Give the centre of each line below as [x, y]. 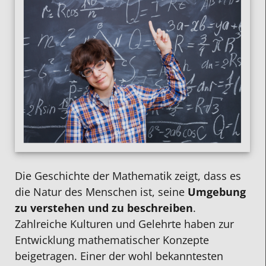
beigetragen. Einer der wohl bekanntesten [119, 256]
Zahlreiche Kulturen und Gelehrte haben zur [124, 224]
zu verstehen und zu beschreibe [100, 208]
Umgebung [217, 191]
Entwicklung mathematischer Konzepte [112, 240]
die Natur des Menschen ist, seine [101, 191]
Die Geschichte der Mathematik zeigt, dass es [128, 175]
